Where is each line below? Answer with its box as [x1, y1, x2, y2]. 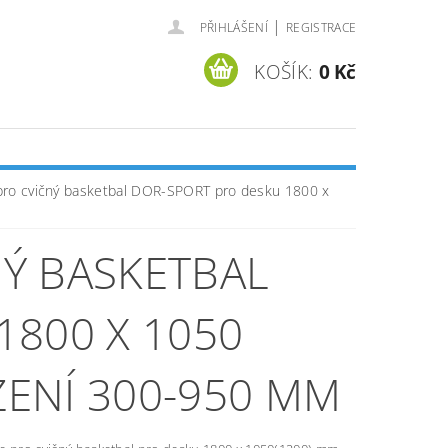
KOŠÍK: [254, 58, 314, 85]
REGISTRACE [285, 19, 357, 36]
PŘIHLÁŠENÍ [199, 19, 268, 36]
